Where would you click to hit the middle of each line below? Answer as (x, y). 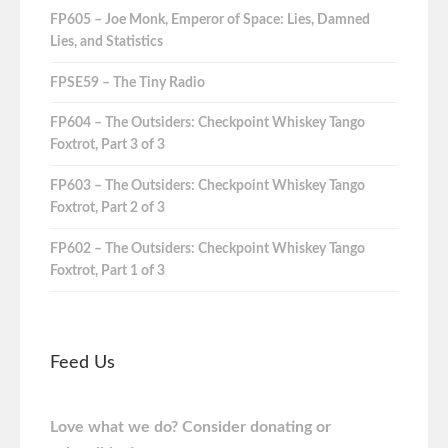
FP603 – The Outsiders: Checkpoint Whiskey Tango (207, 186)
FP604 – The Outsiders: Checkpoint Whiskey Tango (207, 123)
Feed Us (82, 363)
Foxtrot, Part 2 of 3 (107, 208)
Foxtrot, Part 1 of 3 (107, 270)
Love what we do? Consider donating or (190, 427)
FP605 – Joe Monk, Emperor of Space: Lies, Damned (210, 19)
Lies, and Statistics (106, 41)
